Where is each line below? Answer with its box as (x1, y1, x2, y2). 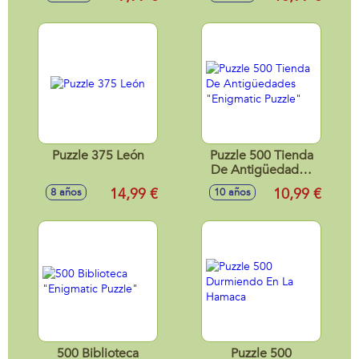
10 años (214, 185, 251, 200)
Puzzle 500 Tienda (209, 147, 313, 164)
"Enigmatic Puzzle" (207, 175, 316, 193)
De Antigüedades (211, 161, 312, 179)
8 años (50, 185, 82, 200)
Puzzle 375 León (51, 147, 144, 164)
